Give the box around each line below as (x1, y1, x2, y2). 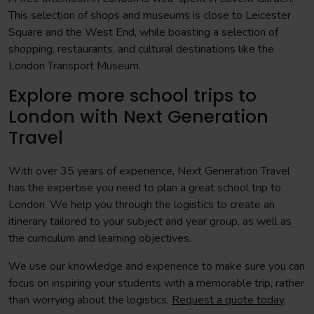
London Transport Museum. (8, 58, 141, 74)
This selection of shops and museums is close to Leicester (8, 8, 291, 23)
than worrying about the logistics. (8, 292, 172, 308)
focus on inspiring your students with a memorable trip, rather (8, 275, 304, 291)
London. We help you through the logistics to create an (8, 197, 275, 212)
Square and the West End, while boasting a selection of (8, 25, 278, 40)
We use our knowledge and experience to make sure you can (8, 259, 305, 274)
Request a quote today (172, 292, 284, 308)
